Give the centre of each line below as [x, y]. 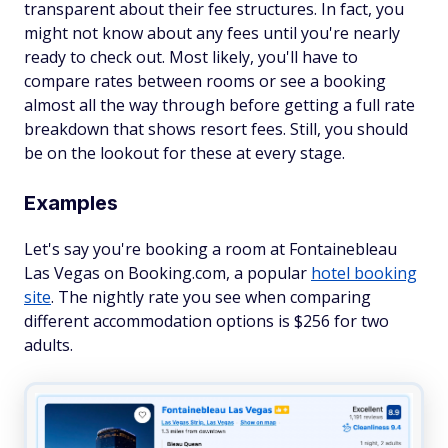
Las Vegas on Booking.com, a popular [167, 273]
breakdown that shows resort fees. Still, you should [216, 129]
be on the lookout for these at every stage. [184, 153]
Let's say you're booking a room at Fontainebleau [210, 249]
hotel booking [364, 273]
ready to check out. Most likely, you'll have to [191, 57]
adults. [48, 345]
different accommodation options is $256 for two [206, 321]
